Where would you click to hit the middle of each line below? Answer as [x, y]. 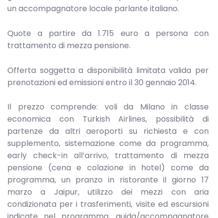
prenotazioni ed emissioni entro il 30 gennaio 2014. [102, 82]
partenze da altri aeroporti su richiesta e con [108, 131]
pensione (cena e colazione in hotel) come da [108, 168]
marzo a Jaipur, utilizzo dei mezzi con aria [108, 192]
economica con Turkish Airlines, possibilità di [108, 119]
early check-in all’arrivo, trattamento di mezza [108, 156]
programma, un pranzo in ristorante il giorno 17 [108, 180]
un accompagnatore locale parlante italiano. [93, 9]
